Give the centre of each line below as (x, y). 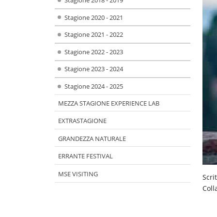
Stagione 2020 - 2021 (93, 17)
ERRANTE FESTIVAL (85, 156)
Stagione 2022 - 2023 (93, 52)
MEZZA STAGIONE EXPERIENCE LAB (108, 103)
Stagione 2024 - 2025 (93, 86)
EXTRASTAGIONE (82, 121)
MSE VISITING (78, 174)
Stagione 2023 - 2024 (93, 69)
